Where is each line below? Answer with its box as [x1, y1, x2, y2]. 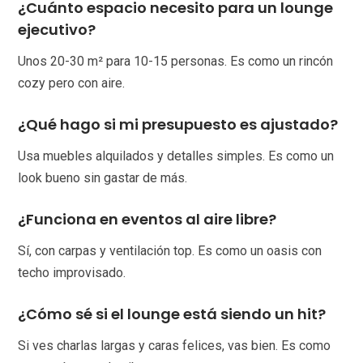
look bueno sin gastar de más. [18, 170, 188, 186]
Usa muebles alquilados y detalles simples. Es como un [18, 148, 335, 164]
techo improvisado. [18, 265, 126, 281]
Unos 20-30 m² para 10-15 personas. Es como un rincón [18, 53, 334, 70]
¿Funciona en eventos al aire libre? [18, 209, 277, 230]
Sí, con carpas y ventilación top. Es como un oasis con [18, 243, 322, 259]
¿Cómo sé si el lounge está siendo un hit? [18, 304, 327, 325]
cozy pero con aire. [18, 75, 126, 92]
